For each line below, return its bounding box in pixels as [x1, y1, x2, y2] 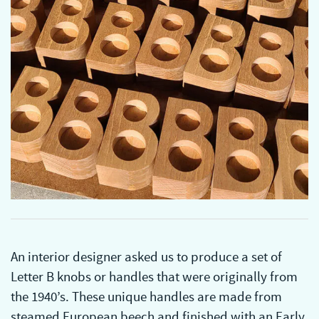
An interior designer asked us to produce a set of [11, 247, 282, 266]
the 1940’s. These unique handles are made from [11, 287, 282, 305]
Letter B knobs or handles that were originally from [11, 267, 298, 286]
